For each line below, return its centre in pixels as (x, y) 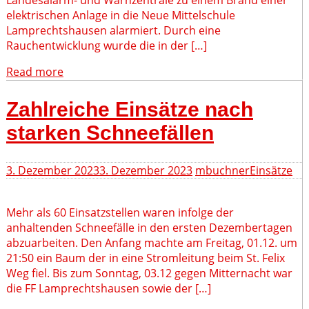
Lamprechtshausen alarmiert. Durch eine (113, 30)
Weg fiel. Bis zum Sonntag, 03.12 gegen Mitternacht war (149, 273)
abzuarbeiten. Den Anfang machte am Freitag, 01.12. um (152, 242)
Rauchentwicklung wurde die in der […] (107, 45)
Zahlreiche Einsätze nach (130, 109)
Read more (35, 71)
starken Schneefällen (110, 132)
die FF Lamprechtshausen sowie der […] (109, 288)
